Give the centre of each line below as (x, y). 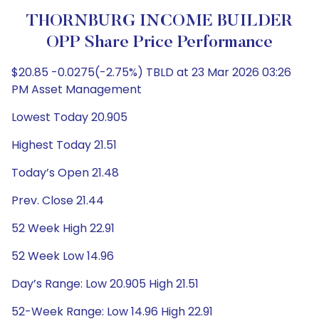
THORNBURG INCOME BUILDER (159, 21)
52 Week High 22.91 (63, 228)
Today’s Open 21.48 (65, 173)
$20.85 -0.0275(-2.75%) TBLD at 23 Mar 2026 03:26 (151, 72)
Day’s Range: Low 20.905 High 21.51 (105, 284)
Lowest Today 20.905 (69, 117)
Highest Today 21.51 (64, 145)
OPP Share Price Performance (159, 43)
